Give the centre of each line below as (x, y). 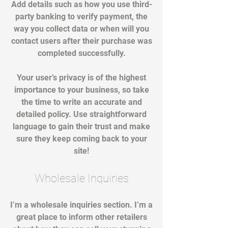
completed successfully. (81, 53)
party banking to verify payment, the (81, 17)
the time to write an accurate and (81, 102)
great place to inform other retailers (81, 217)
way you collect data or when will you (81, 29)
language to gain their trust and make (81, 126)
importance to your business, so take (81, 90)
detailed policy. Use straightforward (81, 114)
